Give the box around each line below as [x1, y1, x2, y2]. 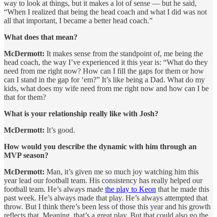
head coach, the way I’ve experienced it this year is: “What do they [4, 58, 208, 66]
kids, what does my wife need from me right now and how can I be [4, 84, 209, 93]
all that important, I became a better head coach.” [4, 16, 153, 25]
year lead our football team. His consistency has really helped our [4, 176, 202, 185]
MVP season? [4, 151, 48, 159]
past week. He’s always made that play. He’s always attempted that [4, 193, 207, 202]
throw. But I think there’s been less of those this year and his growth [4, 202, 211, 211]
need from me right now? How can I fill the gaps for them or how [4, 66, 204, 75]
